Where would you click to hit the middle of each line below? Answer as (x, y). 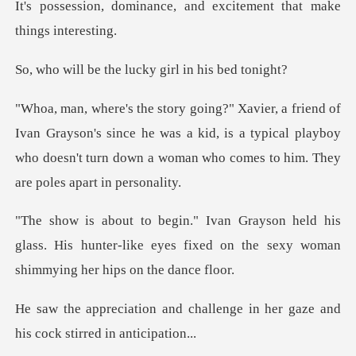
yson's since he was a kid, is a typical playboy (203, 133)
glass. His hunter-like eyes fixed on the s (144, 246)
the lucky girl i (146, 69)
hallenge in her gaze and (267, 309)
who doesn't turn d (68, 157)
